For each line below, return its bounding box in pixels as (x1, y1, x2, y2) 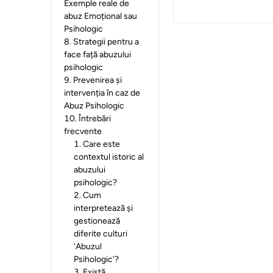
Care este (83, 139, 120, 149)
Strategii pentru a (73, 37, 139, 47)
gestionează (74, 216, 120, 226)
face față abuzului (64, 49, 131, 60)
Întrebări (79, 113, 111, 124)
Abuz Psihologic (64, 101, 124, 111)
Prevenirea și (73, 75, 122, 85)
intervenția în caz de (64, 88, 140, 98)
